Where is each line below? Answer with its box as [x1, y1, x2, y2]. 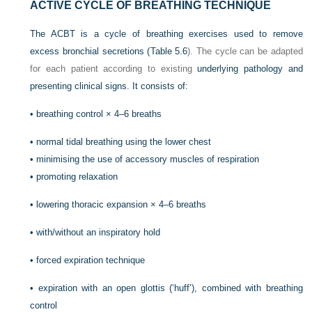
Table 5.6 [150, 45, 188, 56]
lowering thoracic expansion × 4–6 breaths [36, 198, 207, 210]
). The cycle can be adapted [187, 45, 303, 56]
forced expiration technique [36, 254, 146, 265]
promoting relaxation [36, 171, 118, 182]
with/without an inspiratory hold [36, 226, 161, 237]
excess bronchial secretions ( [30, 45, 150, 56]
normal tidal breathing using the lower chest [36, 136, 212, 147]
